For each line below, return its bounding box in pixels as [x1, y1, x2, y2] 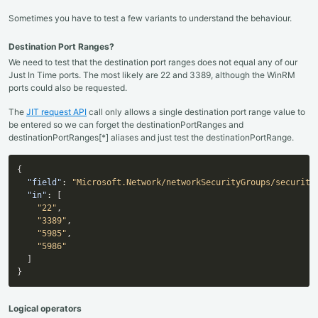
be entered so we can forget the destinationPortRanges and [9, 119, 243, 130]
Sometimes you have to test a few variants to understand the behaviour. [9, 13, 292, 24]
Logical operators [9, 303, 82, 314]
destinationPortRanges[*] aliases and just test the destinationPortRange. [9, 131, 294, 143]
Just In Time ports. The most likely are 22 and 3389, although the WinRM [9, 70, 295, 81]
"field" [27, 177, 62, 188]
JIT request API [26, 106, 87, 117]
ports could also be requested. [9, 82, 127, 94]
